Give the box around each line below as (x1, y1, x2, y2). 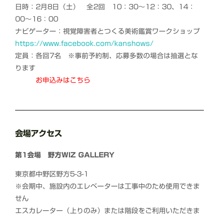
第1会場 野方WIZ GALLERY (15, 152, 115, 159)
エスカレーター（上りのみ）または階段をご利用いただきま (15, 207, 200, 214)
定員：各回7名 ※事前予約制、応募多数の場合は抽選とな (15, 52, 198, 59)
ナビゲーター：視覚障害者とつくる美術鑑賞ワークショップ (15, 27, 200, 35)
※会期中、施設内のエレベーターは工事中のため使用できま (15, 182, 200, 190)
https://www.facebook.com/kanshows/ (15, 40, 154, 47)
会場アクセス (15, 130, 63, 138)
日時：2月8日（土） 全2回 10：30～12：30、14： (15, 3, 196, 10)
